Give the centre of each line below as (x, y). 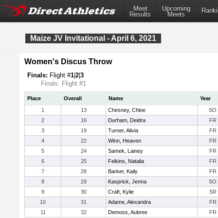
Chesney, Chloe (127, 110)
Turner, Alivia (123, 130)
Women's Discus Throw (68, 62)
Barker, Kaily (123, 171)
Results (140, 15)
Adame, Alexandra (129, 202)
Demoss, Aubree (128, 212)
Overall (73, 98)
